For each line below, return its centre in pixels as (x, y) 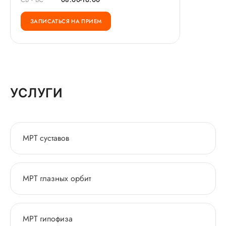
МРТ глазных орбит (57, 178)
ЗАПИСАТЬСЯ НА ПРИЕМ (66, 21)
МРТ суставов (46, 138)
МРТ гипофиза (48, 219)
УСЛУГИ (36, 93)
